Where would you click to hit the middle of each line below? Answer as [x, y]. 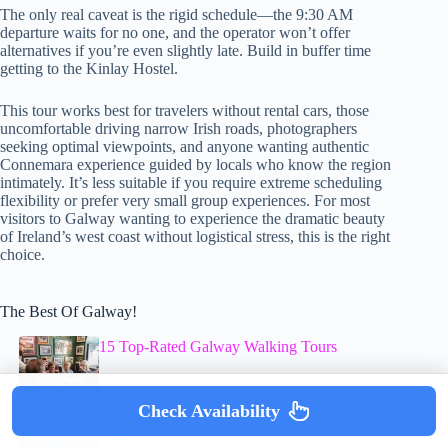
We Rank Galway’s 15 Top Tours [205, 437]
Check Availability [209, 410]
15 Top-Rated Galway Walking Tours [218, 346]
